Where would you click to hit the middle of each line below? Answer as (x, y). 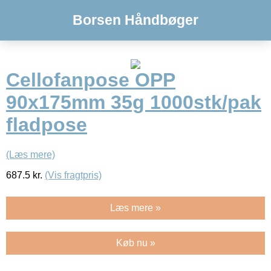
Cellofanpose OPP (91, 80)
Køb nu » (135, 243)
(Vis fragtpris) (73, 175)
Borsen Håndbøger (135, 20)
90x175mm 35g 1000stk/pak (134, 103)
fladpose (47, 125)
